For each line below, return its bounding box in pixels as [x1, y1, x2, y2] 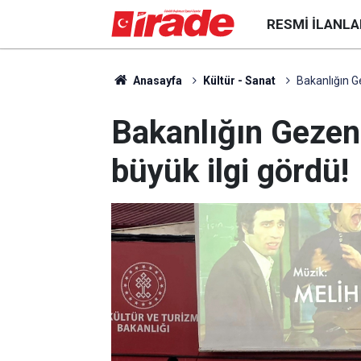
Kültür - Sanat [202, 74, 276, 87]
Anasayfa [130, 74, 182, 87]
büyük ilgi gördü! [111, 152, 349, 190]
